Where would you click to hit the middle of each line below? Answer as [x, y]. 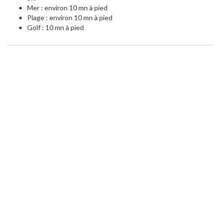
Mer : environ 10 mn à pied [67, 8]
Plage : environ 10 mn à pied [70, 18]
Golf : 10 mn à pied [55, 28]
